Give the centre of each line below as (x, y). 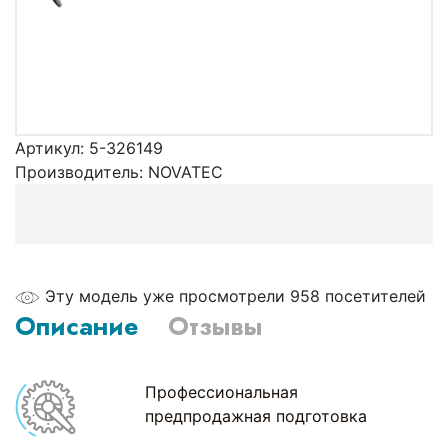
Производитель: (81, 171)
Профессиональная (222, 391)
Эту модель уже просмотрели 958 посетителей (235, 295)
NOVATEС (185, 171)
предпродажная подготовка (256, 415)
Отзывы (215, 325)
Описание (76, 325)
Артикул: (52, 147)
